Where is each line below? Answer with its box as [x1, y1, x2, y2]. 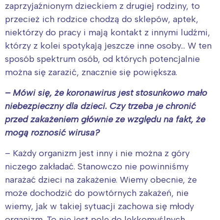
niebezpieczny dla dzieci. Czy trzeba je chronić [5, 100, 196, 111]
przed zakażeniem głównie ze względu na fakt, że [5, 113, 205, 125]
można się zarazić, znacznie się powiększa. [5, 66, 177, 78]
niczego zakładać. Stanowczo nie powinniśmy [5, 161, 189, 172]
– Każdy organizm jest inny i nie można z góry [5, 147, 190, 159]
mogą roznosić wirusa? [5, 127, 100, 138]
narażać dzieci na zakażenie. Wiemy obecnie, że [5, 174, 197, 185]
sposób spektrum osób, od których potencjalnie [5, 53, 200, 64]
